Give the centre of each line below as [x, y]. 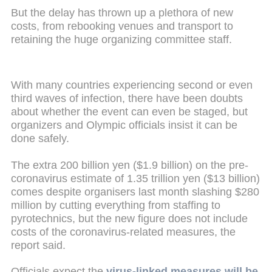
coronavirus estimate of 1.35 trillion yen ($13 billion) [135, 178]
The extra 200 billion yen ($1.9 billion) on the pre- [130, 165]
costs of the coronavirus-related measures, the [123, 232]
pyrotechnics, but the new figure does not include [129, 218]
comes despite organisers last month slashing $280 [135, 192]
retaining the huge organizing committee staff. [121, 39]
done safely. [40, 139]
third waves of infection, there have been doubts [127, 99]
